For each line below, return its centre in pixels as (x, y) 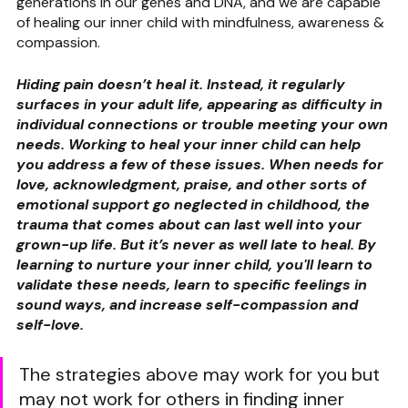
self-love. (50, 324)
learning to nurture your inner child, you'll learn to (196, 264)
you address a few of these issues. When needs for (202, 164)
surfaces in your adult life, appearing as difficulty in (201, 104)
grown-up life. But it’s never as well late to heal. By (198, 244)
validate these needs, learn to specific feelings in (194, 284)
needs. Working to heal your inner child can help (190, 144)
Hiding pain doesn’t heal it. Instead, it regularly (183, 84)
